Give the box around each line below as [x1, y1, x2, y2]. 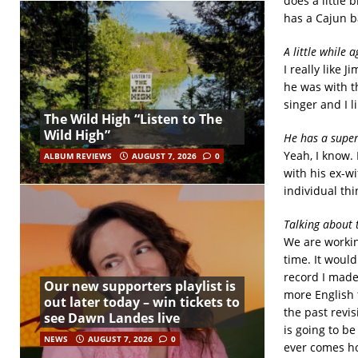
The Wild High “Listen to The [44, 109, 222, 128]
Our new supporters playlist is [44, 277, 236, 296]
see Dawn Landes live [44, 309, 180, 328]
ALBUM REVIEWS [44, 149, 112, 161]
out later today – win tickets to [44, 293, 240, 312]
